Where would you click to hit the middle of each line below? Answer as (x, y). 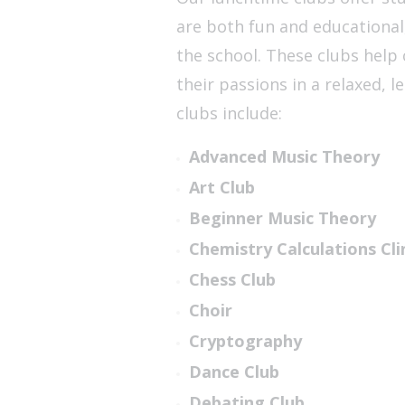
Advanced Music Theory (284, 157)
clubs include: (229, 113)
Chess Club (232, 280)
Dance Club (234, 372)
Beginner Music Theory (282, 218)
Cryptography (245, 341)
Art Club (221, 188)
